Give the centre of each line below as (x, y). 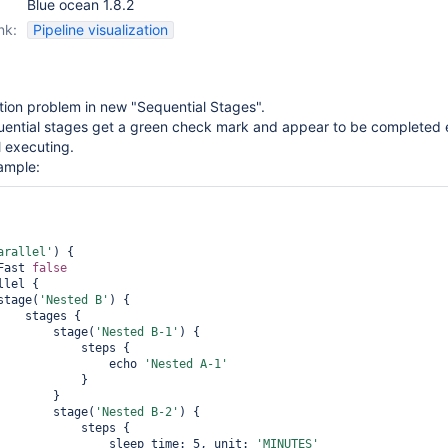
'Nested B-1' (137, 332)
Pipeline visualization (100, 29)
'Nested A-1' (186, 364)
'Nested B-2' (137, 412)
